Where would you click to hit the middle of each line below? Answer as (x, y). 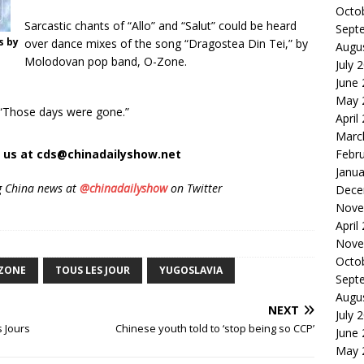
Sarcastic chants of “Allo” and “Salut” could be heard (161, 26)
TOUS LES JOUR (93, 271)
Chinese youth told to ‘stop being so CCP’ (215, 329)
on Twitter (195, 188)
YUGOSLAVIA (191, 271)
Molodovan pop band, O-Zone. (106, 61)
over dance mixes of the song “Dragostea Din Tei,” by (167, 43)
